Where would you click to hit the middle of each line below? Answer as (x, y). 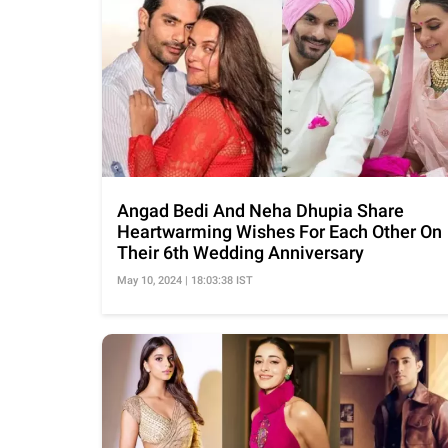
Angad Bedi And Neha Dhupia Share (260, 211)
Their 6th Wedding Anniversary (240, 253)
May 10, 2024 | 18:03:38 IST (185, 281)
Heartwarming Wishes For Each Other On (279, 232)
